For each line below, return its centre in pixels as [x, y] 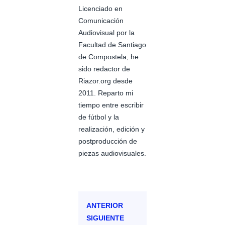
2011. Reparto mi [106, 93]
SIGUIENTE [105, 218]
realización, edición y [111, 129]
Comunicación [101, 21]
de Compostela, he [108, 57]
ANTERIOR [105, 206]
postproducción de [108, 141]
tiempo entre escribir [111, 105]
